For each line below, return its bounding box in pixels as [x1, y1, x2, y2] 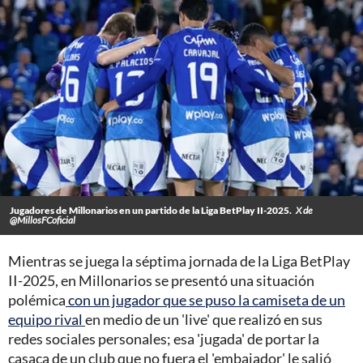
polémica [8, 291, 66, 310]
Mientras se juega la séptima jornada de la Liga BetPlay [8, 252, 350, 271]
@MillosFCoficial [10, 214, 75, 227]
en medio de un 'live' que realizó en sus [85, 310, 322, 329]
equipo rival [8, 310, 85, 329]
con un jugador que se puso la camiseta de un [66, 291, 345, 310]
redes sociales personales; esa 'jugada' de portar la [8, 330, 319, 348]
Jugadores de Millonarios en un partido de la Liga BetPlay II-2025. [10, 204, 292, 217]
